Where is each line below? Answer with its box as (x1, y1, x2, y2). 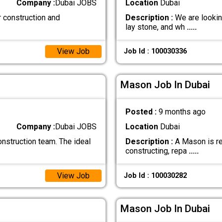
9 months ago (158, 107, 206, 117)
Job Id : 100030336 (123, 47, 187, 56)
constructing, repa (125, 146, 189, 156)
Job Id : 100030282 (123, 171, 187, 180)
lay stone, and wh (125, 22, 187, 32)
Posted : (125, 107, 159, 117)
